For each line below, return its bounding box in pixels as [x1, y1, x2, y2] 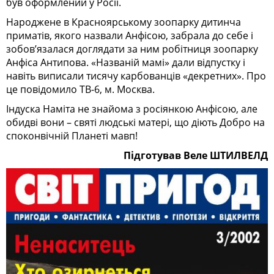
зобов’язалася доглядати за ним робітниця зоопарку [6, 42, 258, 56]
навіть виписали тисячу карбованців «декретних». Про [6, 68, 266, 83]
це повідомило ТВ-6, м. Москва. [6, 82, 155, 96]
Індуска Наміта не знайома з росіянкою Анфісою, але [6, 102, 257, 116]
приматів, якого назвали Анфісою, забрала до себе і [6, 28, 253, 42]
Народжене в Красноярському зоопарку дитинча [6, 15, 241, 29]
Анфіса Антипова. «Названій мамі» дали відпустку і [6, 55, 245, 69]
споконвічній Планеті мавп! [6, 128, 138, 143]
